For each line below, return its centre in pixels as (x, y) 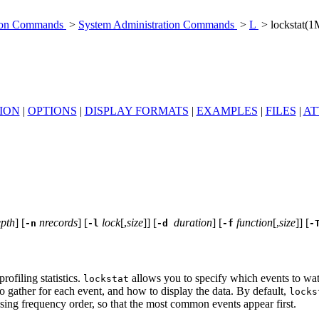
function (255, 222)
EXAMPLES (227, 110)
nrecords (58, 222)
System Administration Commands (158, 25)
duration (192, 222)
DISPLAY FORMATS (136, 110)
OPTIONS (52, 110)
